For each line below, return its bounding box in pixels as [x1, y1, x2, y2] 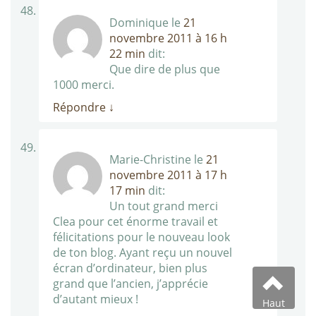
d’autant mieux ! [53, 291, 138, 308]
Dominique [109, 15, 169, 31]
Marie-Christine [109, 152, 191, 168]
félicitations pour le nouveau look [53, 229, 230, 245]
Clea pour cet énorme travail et [53, 214, 218, 230]
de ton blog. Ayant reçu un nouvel [53, 245, 232, 261]
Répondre [53, 99, 109, 116]
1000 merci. [53, 77, 114, 93]
